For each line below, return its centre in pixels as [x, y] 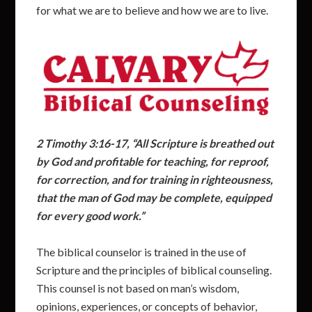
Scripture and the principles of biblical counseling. [154, 270]
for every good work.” [91, 215]
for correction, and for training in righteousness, [155, 179]
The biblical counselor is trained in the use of [142, 251]
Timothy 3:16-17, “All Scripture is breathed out [159, 143]
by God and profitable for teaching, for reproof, [153, 161]
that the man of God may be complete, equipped [154, 197]
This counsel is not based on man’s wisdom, [138, 288]
